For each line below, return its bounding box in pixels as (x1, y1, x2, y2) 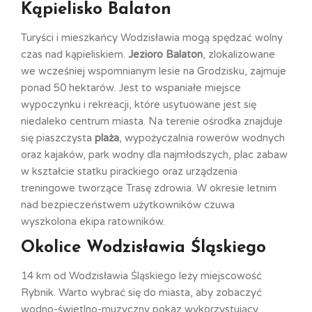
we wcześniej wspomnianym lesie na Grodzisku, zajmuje (21, 64, 286, 77)
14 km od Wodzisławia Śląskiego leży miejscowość (21, 269, 262, 282)
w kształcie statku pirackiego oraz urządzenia (21, 164, 237, 178)
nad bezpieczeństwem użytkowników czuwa (21, 198, 235, 211)
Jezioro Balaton (128, 47, 203, 61)
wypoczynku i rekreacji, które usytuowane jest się (21, 97, 256, 111)
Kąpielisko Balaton (21, 1, 171, 18)
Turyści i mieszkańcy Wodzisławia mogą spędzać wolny (21, 31, 283, 44)
